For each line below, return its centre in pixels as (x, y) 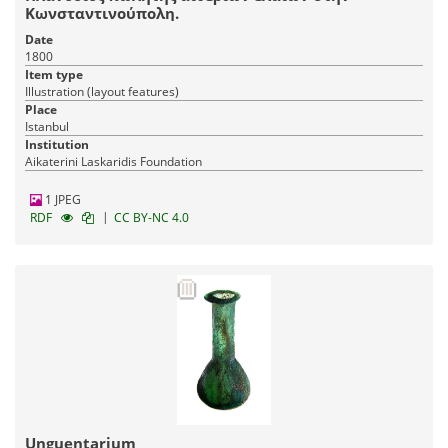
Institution (57, 145)
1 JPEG (61, 200)
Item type (54, 75)
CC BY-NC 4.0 (151, 218)
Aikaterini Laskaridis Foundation (113, 162)
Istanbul (47, 127)
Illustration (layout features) (102, 92)
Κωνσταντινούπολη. (102, 13)
